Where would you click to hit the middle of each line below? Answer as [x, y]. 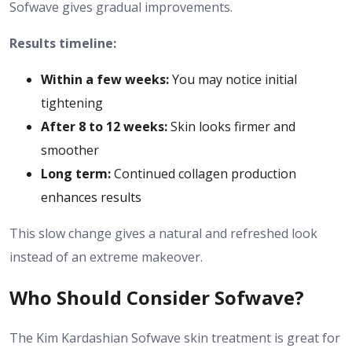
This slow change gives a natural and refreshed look [163, 233]
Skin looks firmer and [233, 126]
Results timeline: [63, 43]
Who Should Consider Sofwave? [157, 297]
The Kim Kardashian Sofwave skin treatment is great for [175, 337]
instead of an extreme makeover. [106, 257]
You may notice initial [235, 79]
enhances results [91, 197]
